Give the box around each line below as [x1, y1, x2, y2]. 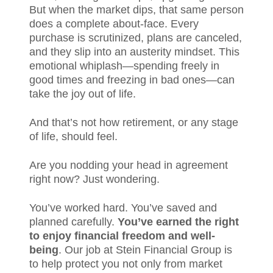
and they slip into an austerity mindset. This [29, 46, 239, 58]
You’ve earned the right [118, 216, 239, 228]
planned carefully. [29, 216, 118, 228]
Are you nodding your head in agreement [29, 159, 228, 171]
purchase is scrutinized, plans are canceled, [29, 32, 242, 44]
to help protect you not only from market [29, 258, 222, 270]
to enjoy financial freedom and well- [29, 230, 215, 242]
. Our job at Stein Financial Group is [58, 244, 232, 256]
